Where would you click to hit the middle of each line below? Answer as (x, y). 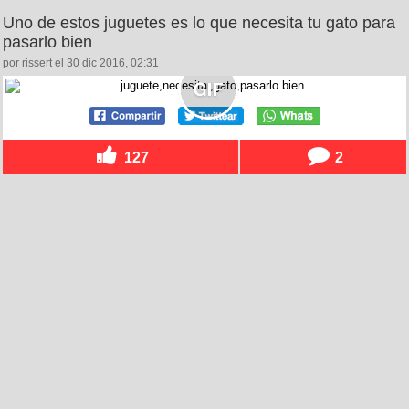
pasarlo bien (47, 42)
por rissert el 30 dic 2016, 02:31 (81, 63)
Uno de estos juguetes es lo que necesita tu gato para (199, 22)
